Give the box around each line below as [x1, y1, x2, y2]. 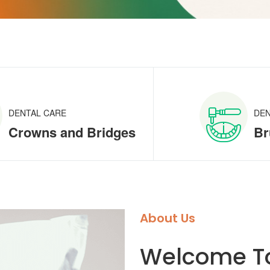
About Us [139, 210, 195, 227]
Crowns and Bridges [8, 122, 136, 142]
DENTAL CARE [8, 107, 66, 119]
